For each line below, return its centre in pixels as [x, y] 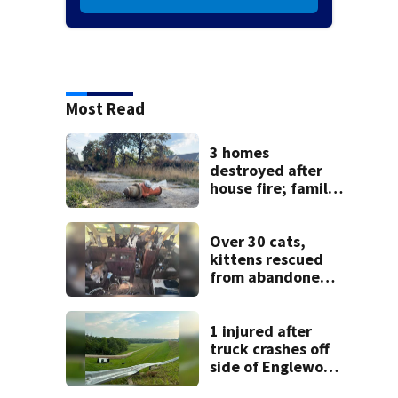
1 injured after [261, 330]
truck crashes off [270, 348]
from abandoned [270, 277]
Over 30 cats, [258, 242]
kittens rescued [267, 259]
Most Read [105, 108]
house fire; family [273, 188]
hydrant [239, 224]
